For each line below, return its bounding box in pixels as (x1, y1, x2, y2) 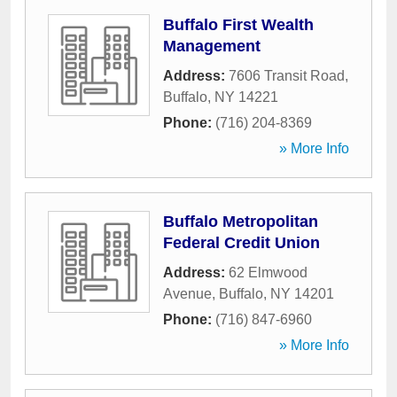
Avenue (163, 286, 212, 301)
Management (163, 37, 261, 55)
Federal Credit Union (163, 234, 320, 252)
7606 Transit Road (229, 68, 345, 83)
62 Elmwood (229, 265, 307, 280)
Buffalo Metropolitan (163, 213, 318, 230)
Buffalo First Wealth (163, 16, 314, 34)
